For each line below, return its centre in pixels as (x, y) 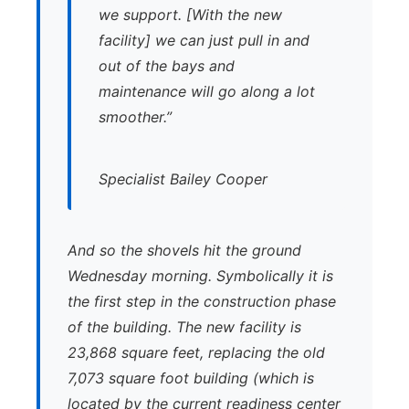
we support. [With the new (190, 15)
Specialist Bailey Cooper (183, 179)
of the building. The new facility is (184, 327)
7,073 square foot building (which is (191, 378)
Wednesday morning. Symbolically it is (200, 276)
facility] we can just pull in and (204, 40)
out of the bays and (167, 66)
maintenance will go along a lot (207, 91)
